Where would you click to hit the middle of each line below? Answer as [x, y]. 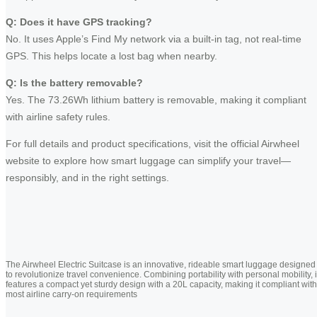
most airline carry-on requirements [71, 294]
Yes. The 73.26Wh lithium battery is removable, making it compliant [156, 99]
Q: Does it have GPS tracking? [79, 22]
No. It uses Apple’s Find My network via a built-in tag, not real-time [154, 39]
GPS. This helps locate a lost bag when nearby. [111, 56]
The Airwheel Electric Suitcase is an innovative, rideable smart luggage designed [161, 264]
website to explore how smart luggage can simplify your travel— [148, 160]
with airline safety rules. [58, 116]
